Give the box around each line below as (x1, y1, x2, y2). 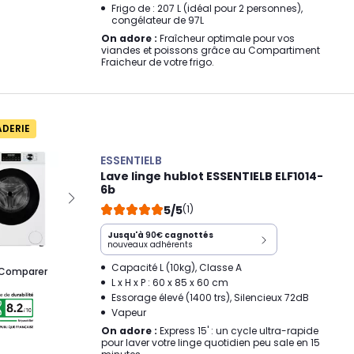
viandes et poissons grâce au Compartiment (101, 43, 320, 57)
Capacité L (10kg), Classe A (111, 261, 242, 274)
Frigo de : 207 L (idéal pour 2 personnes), (111, 2, 303, 15)
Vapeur (111, 306, 146, 319)
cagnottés (163, 229, 213, 241)
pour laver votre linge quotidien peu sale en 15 (101, 336, 320, 349)
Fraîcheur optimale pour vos (157, 32, 295, 45)
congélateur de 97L (111, 13, 204, 27)
